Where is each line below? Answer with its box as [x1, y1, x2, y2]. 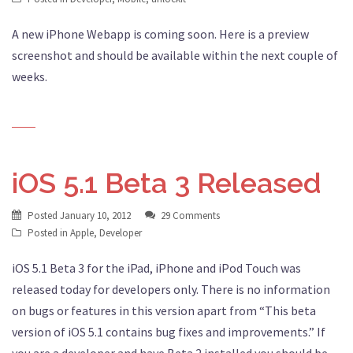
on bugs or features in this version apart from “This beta [12, 302, 316, 318]
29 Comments [161, 208, 220, 222]
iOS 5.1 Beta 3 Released [12, 165, 321, 199]
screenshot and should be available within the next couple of [12, 46, 338, 63]
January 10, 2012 [60, 208, 131, 222]
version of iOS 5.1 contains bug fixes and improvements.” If [12, 323, 325, 340]
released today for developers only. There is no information [12, 281, 330, 297]
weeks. [12, 68, 47, 84]
